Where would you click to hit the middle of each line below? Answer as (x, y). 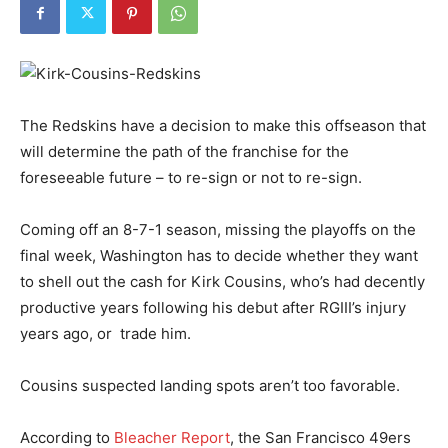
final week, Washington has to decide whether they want (219, 255)
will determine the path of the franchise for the (184, 151)
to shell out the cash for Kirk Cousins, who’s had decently (222, 281)
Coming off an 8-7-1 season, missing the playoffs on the (218, 229)
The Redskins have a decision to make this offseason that (223, 125)
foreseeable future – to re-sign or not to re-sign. (191, 177)
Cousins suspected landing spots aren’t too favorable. (210, 385)
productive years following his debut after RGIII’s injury (213, 307)
